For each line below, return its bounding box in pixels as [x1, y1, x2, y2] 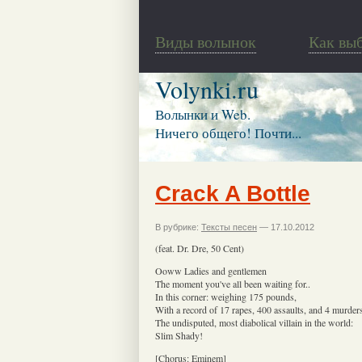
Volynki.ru [155, 73, 259, 105]
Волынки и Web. [155, 105, 250, 124]
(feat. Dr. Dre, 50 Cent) [155, 241, 244, 255]
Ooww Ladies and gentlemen [155, 263, 267, 277]
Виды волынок [155, 31, 256, 53]
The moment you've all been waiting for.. [155, 276, 310, 290]
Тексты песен [201, 221, 257, 232]
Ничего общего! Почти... [155, 124, 301, 142]
